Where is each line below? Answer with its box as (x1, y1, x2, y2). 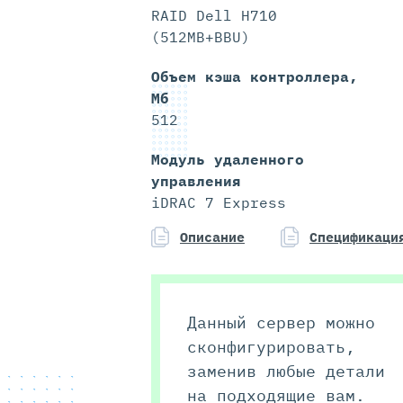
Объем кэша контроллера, (151, 67, 358, 86)
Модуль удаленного (151, 150, 304, 169)
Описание (180, 228, 245, 246)
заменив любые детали (187, 361, 385, 382)
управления (151, 172, 241, 191)
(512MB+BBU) (151, 28, 250, 47)
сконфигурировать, (187, 336, 355, 358)
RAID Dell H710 (151, 6, 277, 25)
